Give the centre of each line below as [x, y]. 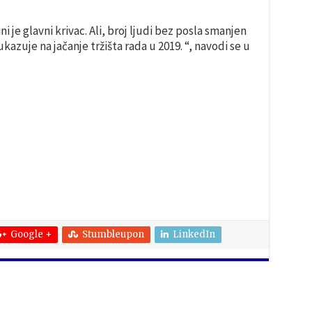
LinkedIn [194, 234]
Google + [31, 234]
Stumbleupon [113, 234]
